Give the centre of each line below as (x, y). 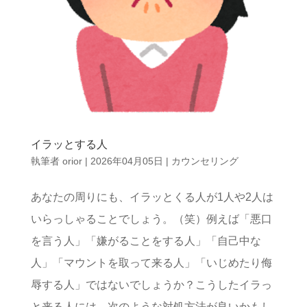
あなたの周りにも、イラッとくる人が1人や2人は (152, 197)
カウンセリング (205, 161)
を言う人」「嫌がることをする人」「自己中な (146, 241)
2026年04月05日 (126, 161)
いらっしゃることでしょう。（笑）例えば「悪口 (151, 219)
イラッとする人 (69, 144)
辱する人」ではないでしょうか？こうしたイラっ (151, 284)
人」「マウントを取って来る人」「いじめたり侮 (151, 262)
